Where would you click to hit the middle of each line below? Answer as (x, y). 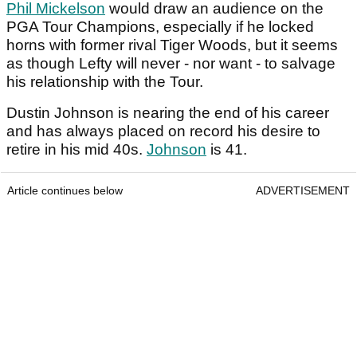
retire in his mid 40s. (76, 149)
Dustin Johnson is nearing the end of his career (168, 112)
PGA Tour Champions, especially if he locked (160, 26)
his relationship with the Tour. (107, 81)
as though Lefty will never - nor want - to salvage (171, 63)
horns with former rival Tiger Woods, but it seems (172, 45)
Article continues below (65, 190)
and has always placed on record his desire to (163, 131)
